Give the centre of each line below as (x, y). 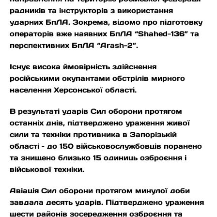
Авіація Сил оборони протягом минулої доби (100, 191)
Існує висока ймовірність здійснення (83, 67)
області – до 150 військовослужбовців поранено (106, 146)
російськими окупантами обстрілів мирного (97, 78)
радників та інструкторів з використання (91, 11)
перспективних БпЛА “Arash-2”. (74, 46)
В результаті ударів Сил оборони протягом (96, 111)
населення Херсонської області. (73, 90)
